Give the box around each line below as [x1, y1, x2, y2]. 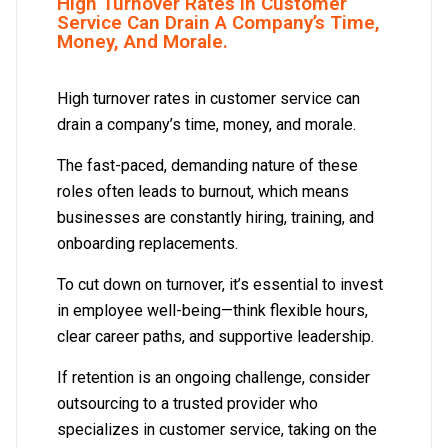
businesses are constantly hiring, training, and [57, 208, 374, 228]
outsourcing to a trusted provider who [57, 394, 318, 414]
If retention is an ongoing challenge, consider [57, 368, 370, 388]
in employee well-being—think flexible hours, [57, 301, 368, 321]
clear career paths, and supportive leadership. [57, 327, 374, 347]
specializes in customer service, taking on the [57, 420, 377, 440]
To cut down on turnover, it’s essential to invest [57, 275, 383, 295]
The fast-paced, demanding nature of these [57, 156, 358, 176]
